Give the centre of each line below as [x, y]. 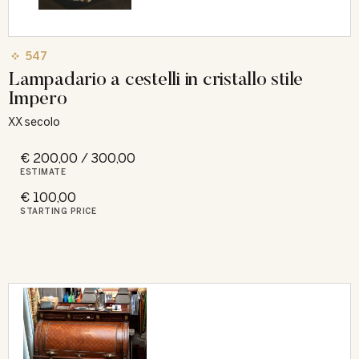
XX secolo [34, 122]
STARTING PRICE [58, 211]
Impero [38, 97]
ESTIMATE [43, 172]
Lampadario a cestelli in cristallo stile [155, 78]
